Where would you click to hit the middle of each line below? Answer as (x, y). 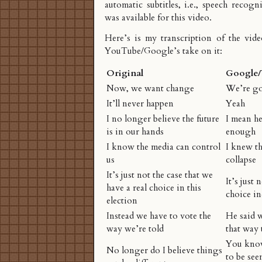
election (122, 201)
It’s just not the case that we (160, 175)
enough (241, 132)
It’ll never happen (140, 104)
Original (125, 74)
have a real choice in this (154, 188)
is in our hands (135, 132)
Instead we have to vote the (159, 216)
